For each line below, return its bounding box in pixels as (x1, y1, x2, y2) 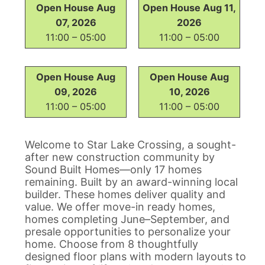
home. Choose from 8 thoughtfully (25, 237, 198, 250)
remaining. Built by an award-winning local (25, 175, 238, 188)
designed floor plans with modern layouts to (25, 250, 246, 263)
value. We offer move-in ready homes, (25, 200, 215, 213)
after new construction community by (25, 150, 215, 163)
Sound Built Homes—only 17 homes (25, 163, 202, 176)
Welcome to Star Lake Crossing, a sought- (25, 138, 236, 151)
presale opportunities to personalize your (25, 225, 231, 238)
